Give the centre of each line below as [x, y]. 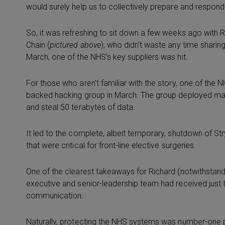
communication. [55, 196]
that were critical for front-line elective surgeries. [111, 145]
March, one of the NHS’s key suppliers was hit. [107, 57]
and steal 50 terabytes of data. [81, 107]
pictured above [75, 45]
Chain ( [38, 45]
